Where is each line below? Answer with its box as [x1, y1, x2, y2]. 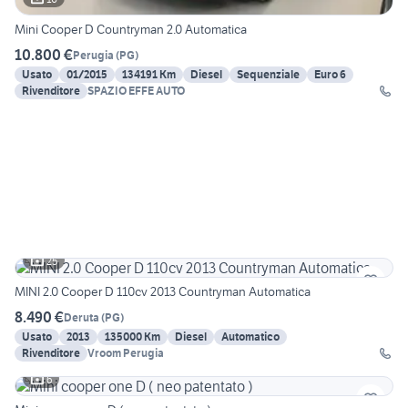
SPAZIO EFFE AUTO [87, 84, 185, 98]
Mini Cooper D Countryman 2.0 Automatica [15, 21, 247, 38]
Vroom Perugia [87, 346, 164, 361]
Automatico [221, 330, 280, 344]
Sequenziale [237, 67, 300, 82]
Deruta [64, 310, 99, 324]
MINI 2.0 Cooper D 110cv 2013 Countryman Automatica [15, 283, 311, 301]
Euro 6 [314, 67, 346, 82]
